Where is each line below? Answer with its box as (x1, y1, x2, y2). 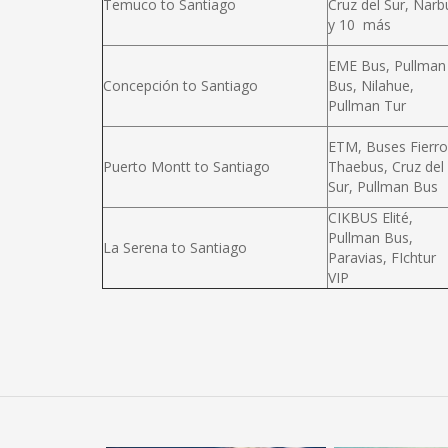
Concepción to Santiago (103, 76, 258, 95)
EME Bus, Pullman (328, 56, 446, 75)
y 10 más (328, 15, 395, 34)
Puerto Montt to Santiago (103, 157, 270, 176)
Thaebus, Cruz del (328, 157, 444, 176)
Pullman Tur (328, 96, 406, 115)
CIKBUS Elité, (328, 208, 413, 227)
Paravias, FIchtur (328, 248, 436, 267)
